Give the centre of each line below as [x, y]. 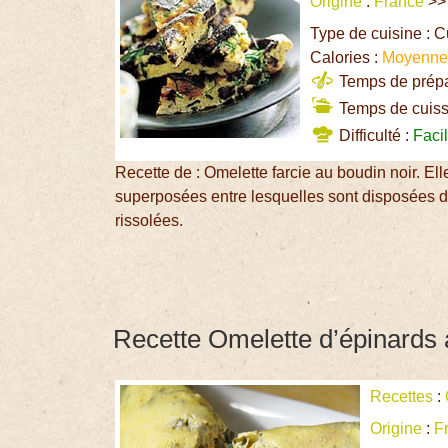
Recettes [402, 396]
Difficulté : [374, 136]
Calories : [346, 58]
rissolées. [149, 221]
